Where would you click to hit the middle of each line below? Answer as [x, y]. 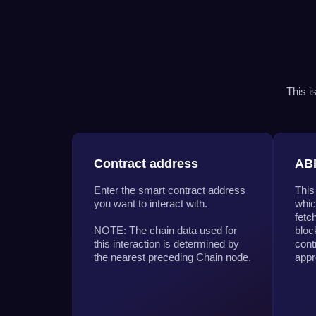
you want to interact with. [151, 203]
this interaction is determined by [166, 243]
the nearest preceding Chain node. [172, 257]
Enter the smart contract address [170, 190]
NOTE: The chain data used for [165, 230]
